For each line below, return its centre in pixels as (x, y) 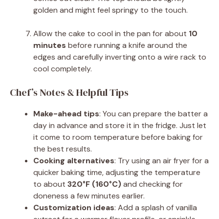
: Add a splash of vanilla (156, 207)
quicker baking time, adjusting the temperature (117, 172)
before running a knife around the (127, 45)
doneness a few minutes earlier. (89, 196)
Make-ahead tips (66, 113)
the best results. (63, 149)
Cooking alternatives (74, 160)
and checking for (152, 184)
